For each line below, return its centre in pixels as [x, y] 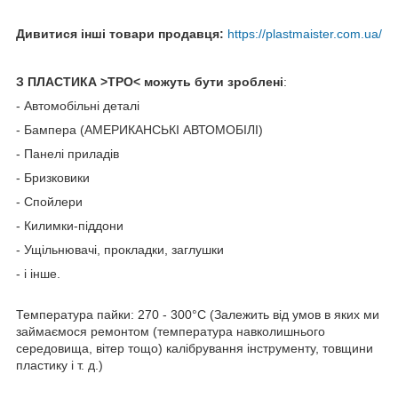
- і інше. [38, 274]
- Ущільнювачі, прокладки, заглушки [120, 250]
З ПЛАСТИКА [56, 82]
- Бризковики [53, 178]
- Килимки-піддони [70, 226]
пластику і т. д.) [60, 366]
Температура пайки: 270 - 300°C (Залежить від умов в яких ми [198, 315]
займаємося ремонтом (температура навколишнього [171, 332]
